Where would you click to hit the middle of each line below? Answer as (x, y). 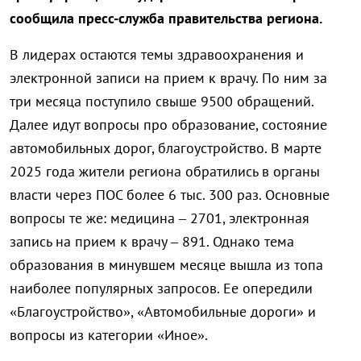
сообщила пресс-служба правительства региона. (166, 19)
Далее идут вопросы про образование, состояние (168, 125)
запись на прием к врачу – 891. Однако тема (152, 242)
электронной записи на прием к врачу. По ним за (168, 78)
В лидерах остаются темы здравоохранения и (157, 55)
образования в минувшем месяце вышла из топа (166, 265)
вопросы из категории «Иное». (109, 335)
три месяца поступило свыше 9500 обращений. (162, 102)
